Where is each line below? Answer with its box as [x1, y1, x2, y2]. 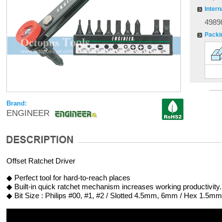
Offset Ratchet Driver [6, 157, 75, 165]
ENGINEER [6, 109, 50, 118]
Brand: [6, 100, 27, 107]
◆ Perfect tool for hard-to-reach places [6, 173, 130, 182]
